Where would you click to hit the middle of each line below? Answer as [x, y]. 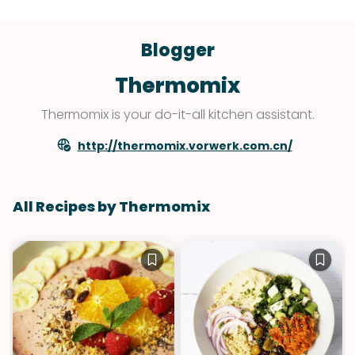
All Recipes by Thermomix [111, 207]
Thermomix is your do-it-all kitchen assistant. [177, 115]
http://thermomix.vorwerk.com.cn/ [185, 146]
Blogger [177, 51]
